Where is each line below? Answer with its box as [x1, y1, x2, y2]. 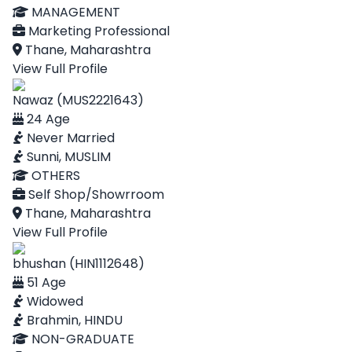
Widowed [24, 292, 83, 310]
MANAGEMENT [28, 3, 120, 21]
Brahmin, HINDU [24, 311, 123, 329]
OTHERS [28, 167, 80, 185]
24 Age [24, 110, 70, 128]
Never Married [24, 129, 115, 147]
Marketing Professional [25, 22, 170, 40]
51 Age [24, 273, 66, 291]
